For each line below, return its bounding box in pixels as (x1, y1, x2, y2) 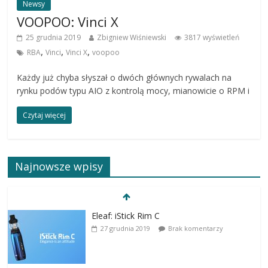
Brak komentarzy (168, 224, 224, 233)
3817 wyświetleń (184, 32, 240, 43)
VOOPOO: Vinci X (17, 13, 119, 31)
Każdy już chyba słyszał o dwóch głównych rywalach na (17, 72, 232, 84)
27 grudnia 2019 (100, 224, 151, 233)
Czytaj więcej (23, 110, 66, 121)
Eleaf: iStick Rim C (92, 210, 160, 222)
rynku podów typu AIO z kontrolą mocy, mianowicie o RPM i (17, 85, 250, 97)
